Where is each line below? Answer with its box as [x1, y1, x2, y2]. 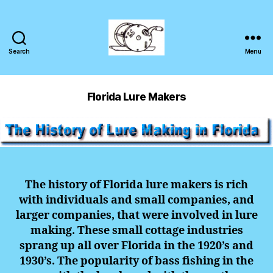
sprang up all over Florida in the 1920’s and [19, 238, 253, 253]
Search [9, 47, 30, 55]
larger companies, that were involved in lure [15, 208, 258, 222]
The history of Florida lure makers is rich [25, 177, 248, 192]
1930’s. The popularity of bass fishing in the [19, 253, 253, 268]
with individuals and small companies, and [19, 193, 254, 207]
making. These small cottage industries [30, 223, 243, 238]
